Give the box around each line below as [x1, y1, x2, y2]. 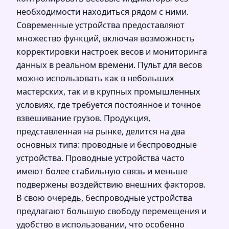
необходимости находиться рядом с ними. [16, 6, 189, 17]
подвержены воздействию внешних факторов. [16, 178, 205, 190]
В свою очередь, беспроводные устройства [16, 192, 192, 203]
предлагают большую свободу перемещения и [16, 205, 207, 217]
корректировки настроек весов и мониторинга [16, 45, 207, 57]
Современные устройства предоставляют [16, 19, 185, 31]
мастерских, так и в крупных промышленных [16, 85, 200, 97]
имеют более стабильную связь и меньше [16, 165, 188, 177]
